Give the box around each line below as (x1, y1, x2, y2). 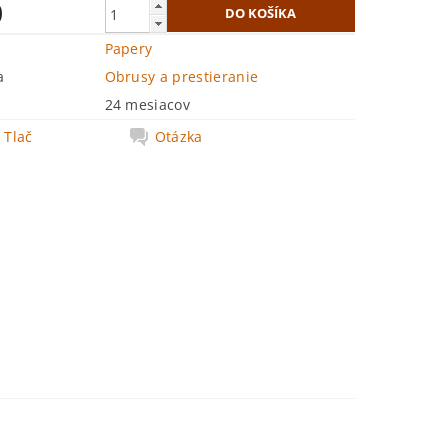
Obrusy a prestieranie (104, 67, 259, 86)
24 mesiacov (104, 95, 191, 114)
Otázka (154, 127, 203, 146)
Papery (104, 39, 153, 58)
